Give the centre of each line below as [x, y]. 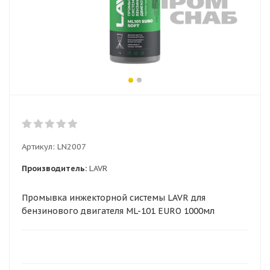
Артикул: [38, 147]
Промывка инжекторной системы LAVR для [114, 198]
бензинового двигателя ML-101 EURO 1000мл [118, 211]
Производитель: [54, 168]
